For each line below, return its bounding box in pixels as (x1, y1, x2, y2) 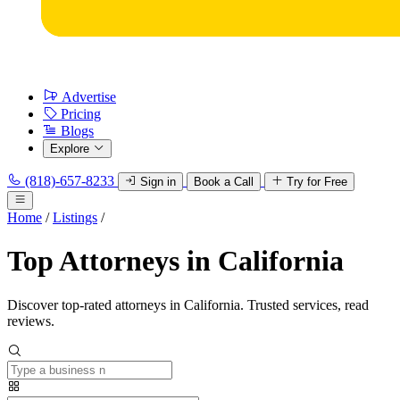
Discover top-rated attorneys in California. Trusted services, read (7, 296, 369, 312)
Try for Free (287, 175, 347, 188)
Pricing (61, 106, 101, 121)
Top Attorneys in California (7, 245, 344, 278)
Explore (50, 142, 89, 155)
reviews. (7, 312, 54, 329)
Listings (53, 210, 97, 225)
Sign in (140, 175, 176, 188)
